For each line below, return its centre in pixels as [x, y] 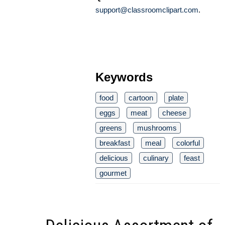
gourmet [113, 173]
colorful [188, 143]
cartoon [141, 97]
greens [111, 128]
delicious [114, 158]
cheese [174, 113]
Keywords [124, 77]
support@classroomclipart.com [147, 10]
